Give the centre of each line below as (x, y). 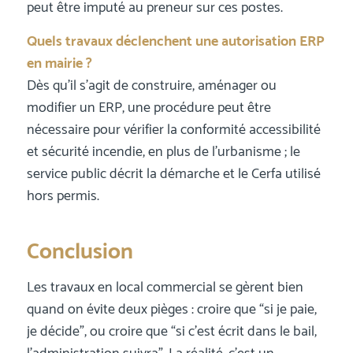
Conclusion (80, 253)
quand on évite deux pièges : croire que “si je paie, (171, 309)
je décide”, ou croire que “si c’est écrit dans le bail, (171, 331)
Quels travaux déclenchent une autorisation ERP (175, 42)
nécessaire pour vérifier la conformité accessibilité (173, 130)
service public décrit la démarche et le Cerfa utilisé (173, 175)
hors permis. (63, 197)
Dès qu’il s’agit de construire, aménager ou (151, 86)
